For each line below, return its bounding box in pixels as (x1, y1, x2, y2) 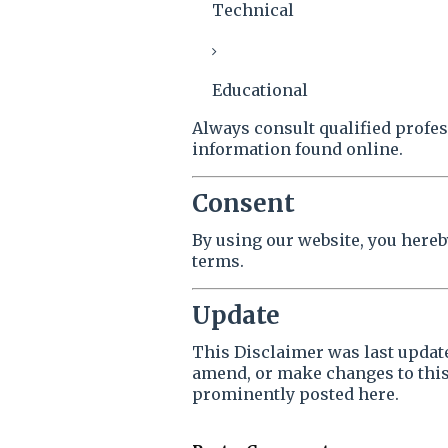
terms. (192, 251, 244, 271)
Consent (192, 188, 295, 219)
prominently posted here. (192, 384, 399, 404)
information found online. (192, 139, 403, 159)
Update (192, 300, 280, 331)
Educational (212, 80, 308, 100)
